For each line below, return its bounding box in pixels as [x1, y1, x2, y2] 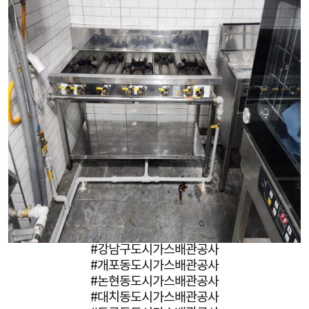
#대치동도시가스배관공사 [90, 290, 219, 306]
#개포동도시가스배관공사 [90, 259, 219, 274]
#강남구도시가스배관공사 [90, 243, 219, 258]
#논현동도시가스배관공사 [90, 275, 219, 290]
